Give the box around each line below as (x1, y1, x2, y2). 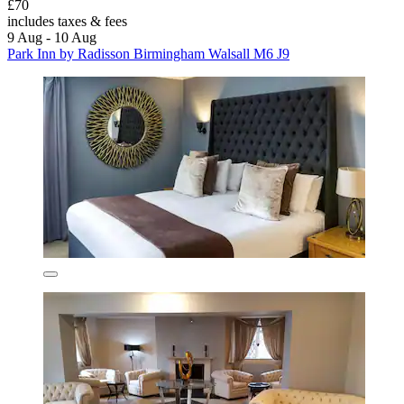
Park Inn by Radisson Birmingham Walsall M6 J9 (7, 45, 289, 61)
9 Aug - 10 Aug (7, 29, 96, 45)
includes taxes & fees (7, 13, 127, 29)
